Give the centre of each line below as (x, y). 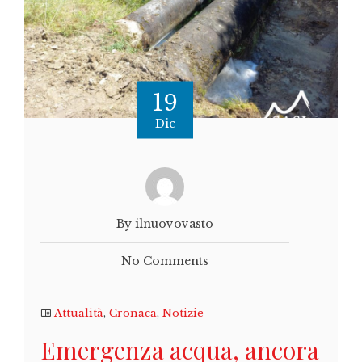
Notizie (183, 314)
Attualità (79, 314)
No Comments (165, 261)
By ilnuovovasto (165, 224)
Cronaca (133, 314)
